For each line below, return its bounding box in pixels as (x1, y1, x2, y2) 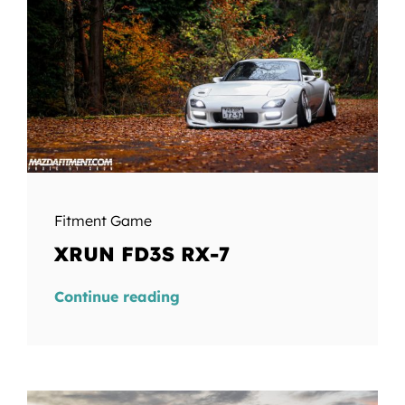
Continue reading (53, 287, 180, 306)
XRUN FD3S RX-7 (53, 240, 230, 267)
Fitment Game (53, 211, 152, 230)
